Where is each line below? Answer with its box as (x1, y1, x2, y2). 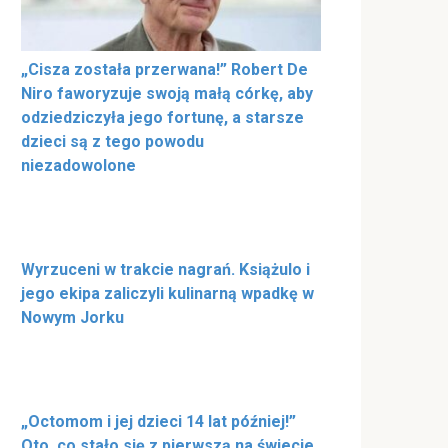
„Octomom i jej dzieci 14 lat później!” (21, 412, 296, 432)
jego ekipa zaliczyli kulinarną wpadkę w (21, 284, 314, 304)
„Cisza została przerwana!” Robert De (21, 60, 308, 80)
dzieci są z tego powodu (21, 132, 204, 152)
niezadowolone (21, 156, 136, 176)
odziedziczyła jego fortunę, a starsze (21, 108, 304, 128)
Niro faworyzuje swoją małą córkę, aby (21, 84, 313, 104)
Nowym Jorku (21, 308, 124, 328)
